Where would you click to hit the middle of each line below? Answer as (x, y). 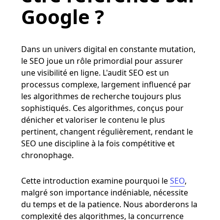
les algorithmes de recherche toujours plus (101, 96)
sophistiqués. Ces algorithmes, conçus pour (102, 108)
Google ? (62, 16)
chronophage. (47, 155)
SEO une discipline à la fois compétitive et (98, 143)
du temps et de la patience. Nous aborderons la (109, 204)
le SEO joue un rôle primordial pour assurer (102, 61)
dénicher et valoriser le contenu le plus (93, 120)
